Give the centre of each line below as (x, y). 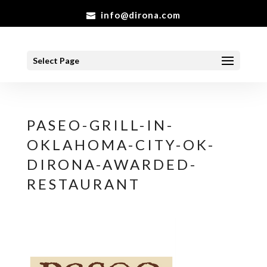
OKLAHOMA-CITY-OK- (121, 145)
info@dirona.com (140, 15)
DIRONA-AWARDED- (112, 164)
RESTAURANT (83, 184)
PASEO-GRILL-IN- (100, 125)
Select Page (56, 60)
